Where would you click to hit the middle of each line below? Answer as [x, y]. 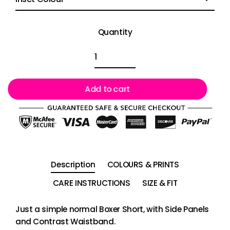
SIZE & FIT [160, 183]
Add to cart [115, 89]
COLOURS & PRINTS [143, 165]
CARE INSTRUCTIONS [91, 183]
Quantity [115, 32]
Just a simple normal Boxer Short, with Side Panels [112, 209]
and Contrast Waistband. [66, 222]
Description [73, 165]
